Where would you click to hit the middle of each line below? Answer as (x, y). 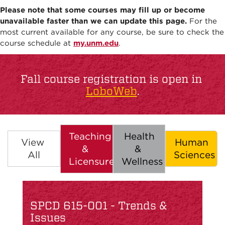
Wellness (142, 161)
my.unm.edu (96, 43)
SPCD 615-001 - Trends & (99, 205)
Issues (48, 217)
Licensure (92, 161)
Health (139, 136)
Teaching (90, 136)
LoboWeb (111, 91)
